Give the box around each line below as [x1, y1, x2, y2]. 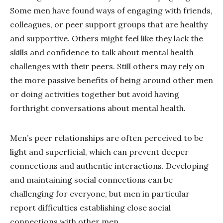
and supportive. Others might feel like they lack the [10, 33, 203, 44]
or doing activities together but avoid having [10, 89, 179, 100]
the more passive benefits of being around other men [10, 75, 213, 86]
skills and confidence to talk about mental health [10, 47, 194, 58]
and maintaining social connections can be [10, 175, 173, 185]
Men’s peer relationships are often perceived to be [10, 133, 203, 143]
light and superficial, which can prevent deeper [10, 147, 189, 157]
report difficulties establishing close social [10, 203, 171, 213]
